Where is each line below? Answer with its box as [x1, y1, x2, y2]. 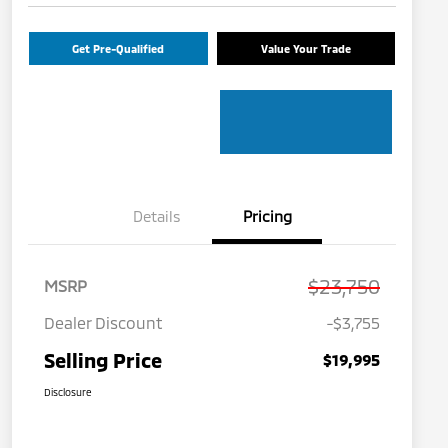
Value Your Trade [260, 42, 351, 56]
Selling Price [44, 348, 162, 373]
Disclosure [44, 386, 92, 399]
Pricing [242, 207, 292, 226]
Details [133, 207, 181, 226]
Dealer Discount [44, 313, 163, 333]
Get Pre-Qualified [72, 42, 165, 56]
